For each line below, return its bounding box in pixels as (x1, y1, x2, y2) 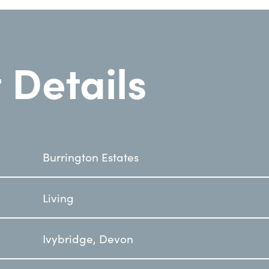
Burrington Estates (43, 148, 139, 165)
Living (43, 189, 74, 206)
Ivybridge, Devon (43, 230, 133, 247)
